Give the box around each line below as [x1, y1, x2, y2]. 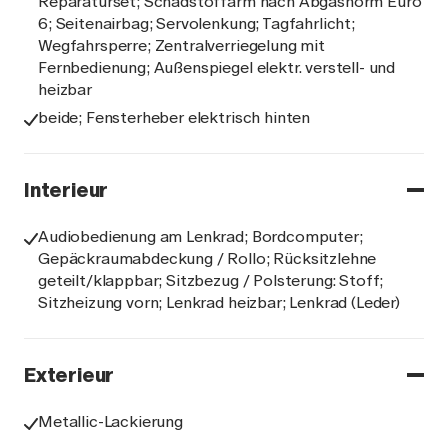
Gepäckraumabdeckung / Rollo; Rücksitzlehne [38, 249, 377, 268]
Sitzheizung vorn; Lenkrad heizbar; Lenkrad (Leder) [38, 293, 400, 312]
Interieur [24, 178, 109, 202]
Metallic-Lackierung [38, 412, 183, 431]
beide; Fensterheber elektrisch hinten [38, 108, 311, 127]
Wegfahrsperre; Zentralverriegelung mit [38, 36, 325, 55]
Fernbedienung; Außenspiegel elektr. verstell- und [38, 58, 396, 77]
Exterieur [24, 363, 115, 387]
